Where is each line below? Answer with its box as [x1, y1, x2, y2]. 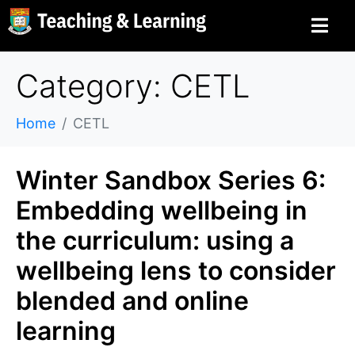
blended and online [16, 285, 249, 316]
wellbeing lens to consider [16, 255, 336, 286]
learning [16, 315, 116, 346]
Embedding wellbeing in [16, 195, 307, 226]
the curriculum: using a [16, 225, 294, 256]
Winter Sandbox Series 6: [16, 165, 326, 196]
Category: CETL [16, 67, 250, 105]
